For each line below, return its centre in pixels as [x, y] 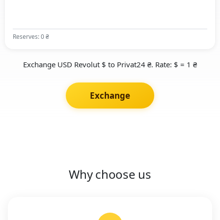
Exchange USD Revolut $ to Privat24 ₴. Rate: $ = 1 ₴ [110, 64]
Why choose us [110, 174]
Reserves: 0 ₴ [31, 36]
